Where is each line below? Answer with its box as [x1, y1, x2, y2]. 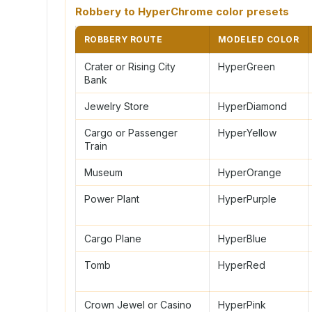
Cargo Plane [84, 232, 141, 244]
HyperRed [218, 258, 265, 271]
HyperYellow [218, 126, 276, 139]
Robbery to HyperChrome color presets [75, 4, 289, 18]
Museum [84, 166, 123, 178]
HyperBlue [218, 232, 267, 244]
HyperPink [218, 298, 266, 311]
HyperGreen [218, 60, 275, 72]
